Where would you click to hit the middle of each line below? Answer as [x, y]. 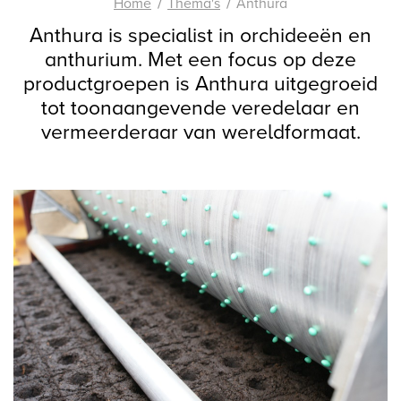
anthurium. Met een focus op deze [200, 60]
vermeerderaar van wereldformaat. [200, 132]
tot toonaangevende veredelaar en [200, 108]
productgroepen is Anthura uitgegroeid [200, 84]
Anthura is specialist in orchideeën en [200, 36]
